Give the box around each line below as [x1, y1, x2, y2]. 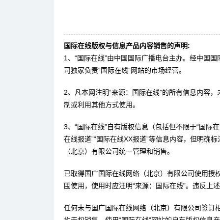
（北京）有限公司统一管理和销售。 [64, 147, 174, 155]
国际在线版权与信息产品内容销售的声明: [64, 42, 190, 50]
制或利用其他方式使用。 [64, 101, 139, 109]
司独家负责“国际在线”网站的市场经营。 [64, 66, 186, 74]
